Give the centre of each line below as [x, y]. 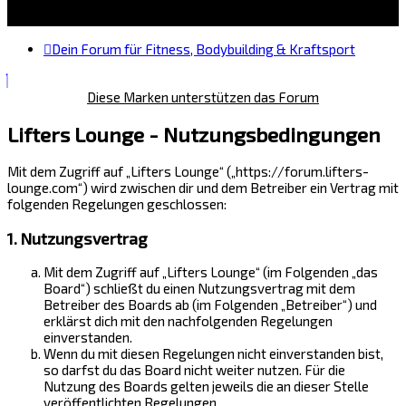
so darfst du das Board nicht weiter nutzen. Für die [194, 370]
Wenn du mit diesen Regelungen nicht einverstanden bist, [213, 354]
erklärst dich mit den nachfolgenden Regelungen [188, 321]
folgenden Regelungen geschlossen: [117, 204]
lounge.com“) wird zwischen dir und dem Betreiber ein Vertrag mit [203, 188]
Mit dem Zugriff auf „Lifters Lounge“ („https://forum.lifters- [188, 172]
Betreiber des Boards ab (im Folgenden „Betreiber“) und [210, 305]
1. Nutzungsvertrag [77, 238]
